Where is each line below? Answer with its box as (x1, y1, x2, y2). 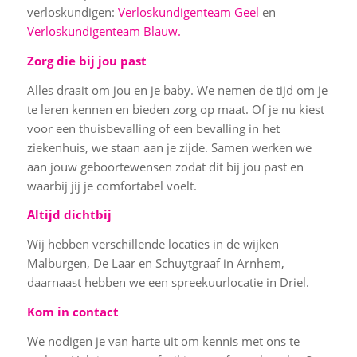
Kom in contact (26, 303, 119, 320)
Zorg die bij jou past (26, 52, 147, 69)
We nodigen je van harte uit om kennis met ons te (26, 332, 300, 349)
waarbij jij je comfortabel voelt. (26, 177, 200, 194)
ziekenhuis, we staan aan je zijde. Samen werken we (26, 139, 312, 155)
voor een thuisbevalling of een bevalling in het (26, 120, 280, 136)
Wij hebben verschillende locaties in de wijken (26, 236, 279, 252)
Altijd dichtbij (26, 206, 112, 223)
